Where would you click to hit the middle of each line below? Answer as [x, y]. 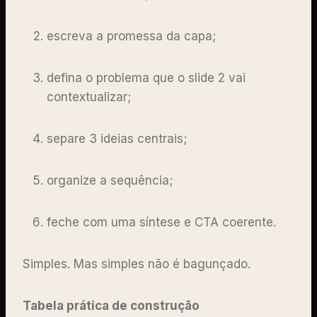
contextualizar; [91, 97]
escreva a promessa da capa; [133, 36]
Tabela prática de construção [111, 305]
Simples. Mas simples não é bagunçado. [138, 264]
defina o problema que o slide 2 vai [146, 77]
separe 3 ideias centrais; [119, 138]
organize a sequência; [111, 180]
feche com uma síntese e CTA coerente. [163, 222]
